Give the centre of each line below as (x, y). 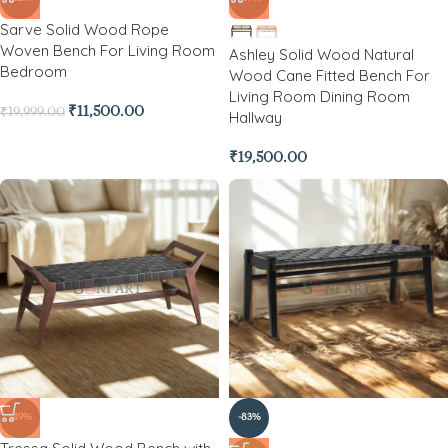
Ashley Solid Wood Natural (321, 54)
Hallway (255, 117)
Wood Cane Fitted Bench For (329, 75)
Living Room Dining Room (319, 96)
